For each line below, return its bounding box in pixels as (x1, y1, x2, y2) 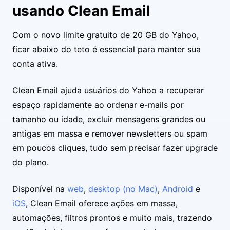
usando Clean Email (12, 2, 150, 20)
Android (162, 184, 193, 194)
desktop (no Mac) (88, 184, 158, 194)
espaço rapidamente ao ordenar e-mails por (12, 100, 184, 110)
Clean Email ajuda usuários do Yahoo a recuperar (12, 85, 204, 95)
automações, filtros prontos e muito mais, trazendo (12, 213, 212, 223)
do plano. (12, 157, 49, 167)
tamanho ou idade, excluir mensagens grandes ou (12, 114, 205, 124)
